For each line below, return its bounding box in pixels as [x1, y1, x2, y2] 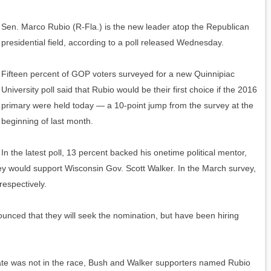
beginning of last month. [1, 116, 93, 126]
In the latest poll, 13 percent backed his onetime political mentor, [1, 148, 247, 158]
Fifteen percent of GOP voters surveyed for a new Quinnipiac [1, 69, 235, 79]
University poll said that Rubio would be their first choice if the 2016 [1, 85, 257, 95]
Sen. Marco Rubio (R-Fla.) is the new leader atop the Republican [1, 22, 249, 32]
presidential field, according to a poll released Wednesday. [1, 38, 224, 48]
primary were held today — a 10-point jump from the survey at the [1, 100, 253, 111]
